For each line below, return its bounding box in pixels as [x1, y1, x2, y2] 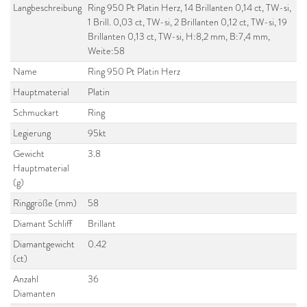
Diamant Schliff [13, 217, 73, 230]
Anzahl [13, 272, 39, 286]
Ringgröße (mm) [13, 196, 77, 210]
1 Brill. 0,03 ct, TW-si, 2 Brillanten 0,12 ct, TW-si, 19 [88, 15, 288, 29]
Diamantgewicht [13, 237, 75, 251]
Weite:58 [88, 44, 125, 58]
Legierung [13, 126, 51, 140]
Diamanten [13, 286, 56, 300]
